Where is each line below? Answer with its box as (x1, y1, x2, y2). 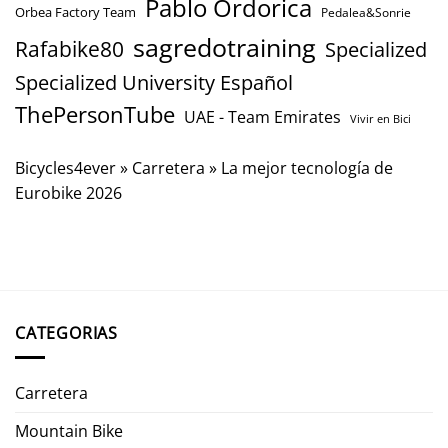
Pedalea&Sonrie (321, 3, 411, 21)
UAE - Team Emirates (184, 105, 341, 128)
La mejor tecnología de (221, 156, 393, 179)
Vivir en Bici (350, 110, 411, 126)
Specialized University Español (15, 68, 293, 96)
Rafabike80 (15, 34, 124, 63)
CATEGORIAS (15, 321, 118, 344)
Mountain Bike (15, 420, 123, 443)
